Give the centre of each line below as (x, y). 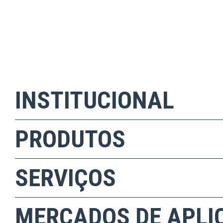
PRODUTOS (70, 139)
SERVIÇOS (65, 178)
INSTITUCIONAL (95, 101)
